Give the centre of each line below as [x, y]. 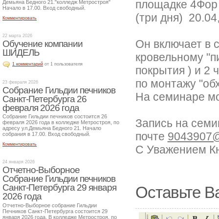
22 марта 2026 [17, 36]
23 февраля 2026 [20, 82]
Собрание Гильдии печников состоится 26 [55, 117]
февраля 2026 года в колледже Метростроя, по [61, 122]
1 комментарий [28, 64]
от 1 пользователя [64, 64]
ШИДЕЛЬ [21, 53]
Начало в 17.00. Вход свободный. [44, 8]
